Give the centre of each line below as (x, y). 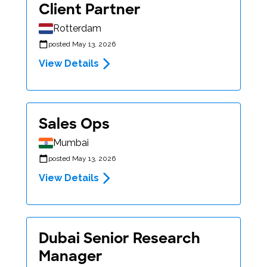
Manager (71, 256)
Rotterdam (77, 29)
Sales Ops (74, 124)
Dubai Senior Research (119, 238)
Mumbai (71, 143)
